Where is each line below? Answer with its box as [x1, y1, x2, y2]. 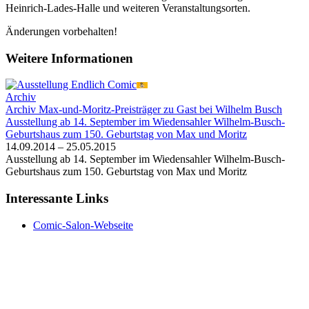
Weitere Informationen [6, 50, 133, 66]
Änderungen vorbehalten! [6, 25, 117, 37]
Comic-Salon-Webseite [33, 219, 133, 231]
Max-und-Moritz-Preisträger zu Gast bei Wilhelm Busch [39, 103, 282, 116]
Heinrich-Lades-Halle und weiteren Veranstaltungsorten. [6, 1, 250, 14]
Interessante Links [6, 191, 108, 206]
